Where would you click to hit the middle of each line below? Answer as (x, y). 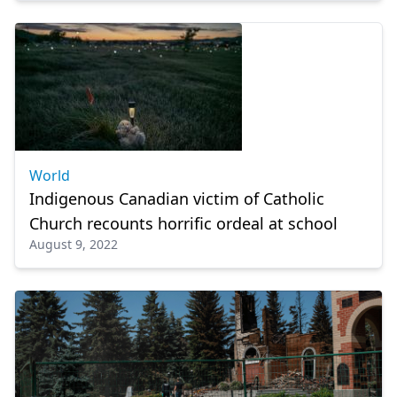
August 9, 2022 (74, 244)
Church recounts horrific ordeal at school (183, 223)
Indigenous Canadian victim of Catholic (177, 198)
